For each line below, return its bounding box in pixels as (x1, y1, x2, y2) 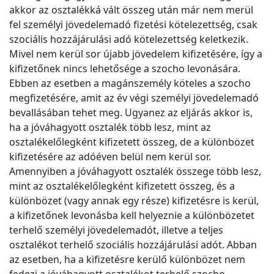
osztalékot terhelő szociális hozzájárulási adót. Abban (9, 238, 257, 252)
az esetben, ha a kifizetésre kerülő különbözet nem (9, 253, 245, 267)
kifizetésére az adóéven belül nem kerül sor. (9, 150, 211, 164)
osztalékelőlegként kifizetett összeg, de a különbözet (9, 135, 254, 149)
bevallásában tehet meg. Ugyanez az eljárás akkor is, (9, 106, 253, 120)
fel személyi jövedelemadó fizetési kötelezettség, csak (9, 18, 257, 32)
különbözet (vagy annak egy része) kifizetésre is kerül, (9, 194, 259, 208)
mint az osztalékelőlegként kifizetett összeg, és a (9, 179, 235, 193)
